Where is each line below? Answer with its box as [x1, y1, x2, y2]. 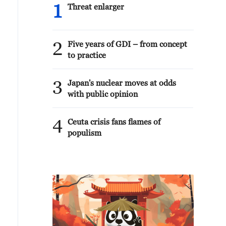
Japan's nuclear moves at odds [68, 78, 176, 87]
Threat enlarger [68, 2, 124, 11]
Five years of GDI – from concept [68, 39, 187, 48]
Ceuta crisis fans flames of [68, 117, 160, 126]
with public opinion [68, 89, 138, 98]
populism [68, 128, 101, 137]
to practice [68, 50, 106, 60]
